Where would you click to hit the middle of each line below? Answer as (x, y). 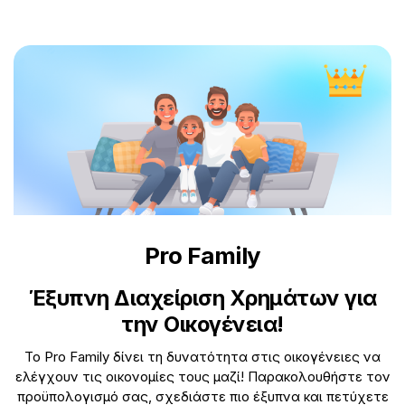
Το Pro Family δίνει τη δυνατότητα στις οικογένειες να (202, 356)
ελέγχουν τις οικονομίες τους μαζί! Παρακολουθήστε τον (202, 376)
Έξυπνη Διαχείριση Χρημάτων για (202, 297)
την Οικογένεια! (202, 324)
